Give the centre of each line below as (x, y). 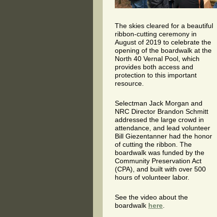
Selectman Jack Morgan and (159, 103)
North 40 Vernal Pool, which (157, 58)
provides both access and (154, 67)
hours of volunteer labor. (152, 177)
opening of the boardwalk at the (163, 50)
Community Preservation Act (158, 161)
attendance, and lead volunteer (163, 128)
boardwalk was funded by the (160, 152)
